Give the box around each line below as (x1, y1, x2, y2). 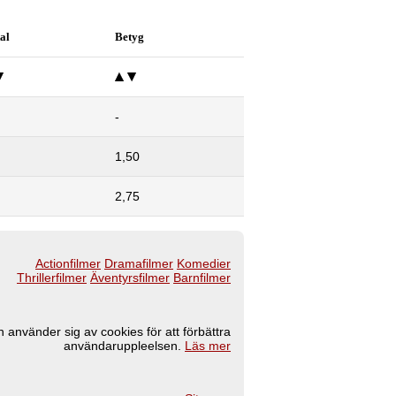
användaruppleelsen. (64, 338, 185, 353)
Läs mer (185, 338, 231, 353)
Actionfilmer (35, 256, 101, 271)
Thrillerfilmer (17, 270, 87, 286)
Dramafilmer (104, 256, 173, 271)
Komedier (177, 256, 231, 271)
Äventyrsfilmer (90, 270, 170, 286)
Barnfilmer (173, 270, 231, 286)
